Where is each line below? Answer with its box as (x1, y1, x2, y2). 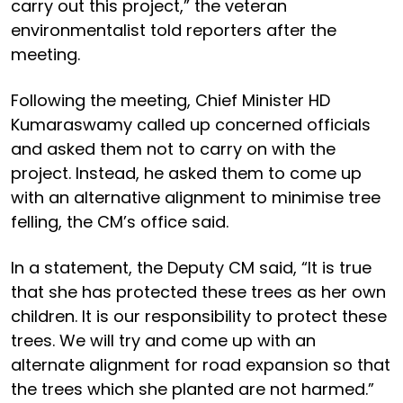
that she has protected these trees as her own (11, 280, 386, 303)
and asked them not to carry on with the (11, 137, 336, 160)
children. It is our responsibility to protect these (11, 304, 387, 327)
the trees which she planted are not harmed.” (11, 377, 374, 400)
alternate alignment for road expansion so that (11, 353, 390, 376)
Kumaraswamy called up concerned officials (11, 112, 371, 136)
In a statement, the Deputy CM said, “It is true (11, 255, 372, 279)
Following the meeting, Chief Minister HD (11, 88, 330, 112)
